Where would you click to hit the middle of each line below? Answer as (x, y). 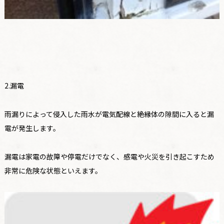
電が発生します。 (32, 128)
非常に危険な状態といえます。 (53, 170)
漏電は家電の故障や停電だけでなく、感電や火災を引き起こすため (109, 156)
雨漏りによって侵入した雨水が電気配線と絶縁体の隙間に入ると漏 (109, 114)
